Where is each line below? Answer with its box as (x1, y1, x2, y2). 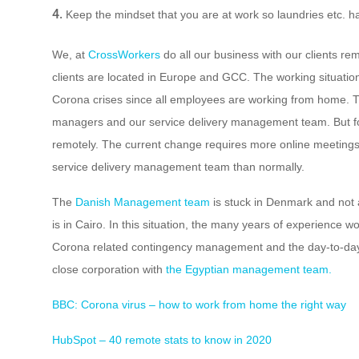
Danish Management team (75, 195, 210, 208)
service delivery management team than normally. (51, 159, 305, 173)
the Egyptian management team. (165, 262, 332, 276)
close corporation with (51, 262, 166, 276)
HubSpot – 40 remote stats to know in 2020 (51, 333, 272, 346)
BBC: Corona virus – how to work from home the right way (51, 297, 346, 311)
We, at (51, 47, 88, 61)
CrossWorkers (87, 47, 160, 61)
